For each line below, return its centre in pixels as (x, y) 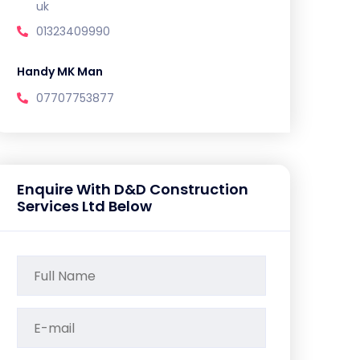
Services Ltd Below (84, 206)
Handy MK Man (60, 72)
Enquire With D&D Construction (133, 189)
